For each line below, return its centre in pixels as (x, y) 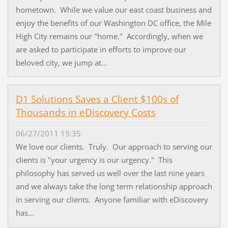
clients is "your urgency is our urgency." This (94, 160)
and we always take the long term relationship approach (114, 186)
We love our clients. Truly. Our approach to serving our (114, 146)
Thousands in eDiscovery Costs (85, 113)
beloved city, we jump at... (61, 62)
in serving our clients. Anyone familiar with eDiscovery (112, 199)
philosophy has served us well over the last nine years (110, 173)
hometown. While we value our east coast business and (113, 9)
